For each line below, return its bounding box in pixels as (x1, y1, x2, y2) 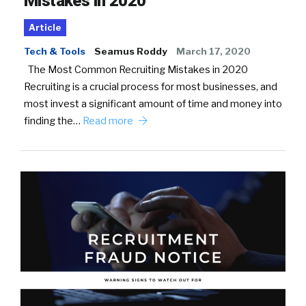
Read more (83, 115, 135, 128)
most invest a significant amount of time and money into (24, 98, 282, 111)
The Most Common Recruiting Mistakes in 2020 (24, 64, 252, 76)
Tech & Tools (24, 46, 85, 57)
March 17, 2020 (176, 46, 251, 57)
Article (29, 23, 61, 33)
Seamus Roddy (94, 46, 167, 57)
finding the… (24, 115, 83, 128)
